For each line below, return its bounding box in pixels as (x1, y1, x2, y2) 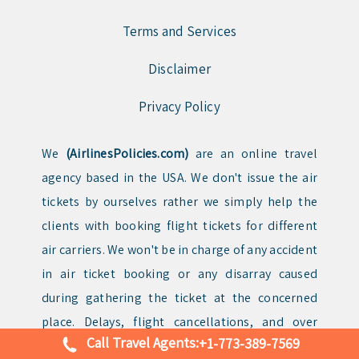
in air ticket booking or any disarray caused (42, 265, 317, 283)
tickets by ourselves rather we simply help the (42, 193, 317, 211)
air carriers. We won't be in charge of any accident (42, 241, 317, 259)
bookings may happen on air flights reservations (42, 337, 317, 355)
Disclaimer (147, 60, 211, 79)
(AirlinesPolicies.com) (65, 145, 189, 163)
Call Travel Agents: (87, 333, 199, 352)
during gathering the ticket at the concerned (42, 289, 317, 307)
